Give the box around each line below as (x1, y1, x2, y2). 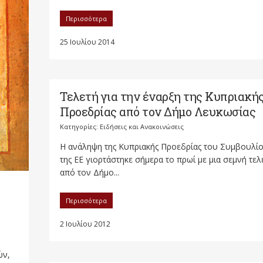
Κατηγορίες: (60, 122, 100, 131)
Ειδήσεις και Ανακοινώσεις (100, 122, 184, 131)
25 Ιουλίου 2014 (60, 37, 114, 47)
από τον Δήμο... (60, 167, 119, 178)
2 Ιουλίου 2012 (60, 219, 110, 229)
